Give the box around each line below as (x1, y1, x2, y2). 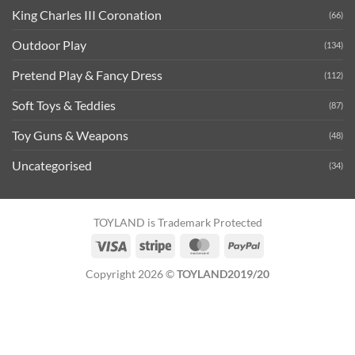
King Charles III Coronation (12, 7, 162, 23)
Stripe (170, 237, 200, 251)
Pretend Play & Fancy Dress (12, 67, 162, 83)
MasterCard (215, 237, 274, 251)
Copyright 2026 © (86, 266, 177, 281)
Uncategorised (12, 158, 92, 174)
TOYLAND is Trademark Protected (93, 215, 262, 229)
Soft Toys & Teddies (12, 97, 116, 113)
